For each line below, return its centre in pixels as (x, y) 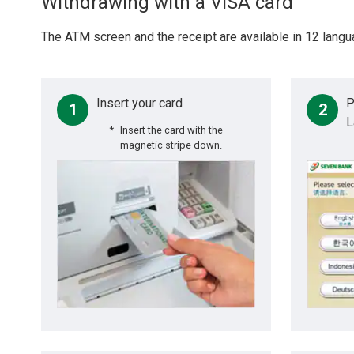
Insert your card (139, 103)
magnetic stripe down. (171, 145)
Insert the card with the (171, 130)
